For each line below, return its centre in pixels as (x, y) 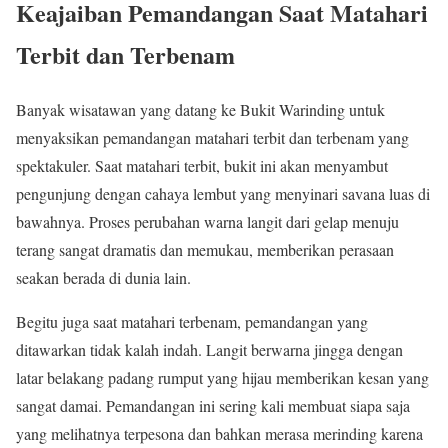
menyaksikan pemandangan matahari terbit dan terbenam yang (212, 137)
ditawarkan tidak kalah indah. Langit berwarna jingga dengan (209, 349)
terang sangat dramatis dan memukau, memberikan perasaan (205, 249)
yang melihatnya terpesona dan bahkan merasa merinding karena (219, 433)
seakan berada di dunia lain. (103, 277)
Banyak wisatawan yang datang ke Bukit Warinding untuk (200, 109)
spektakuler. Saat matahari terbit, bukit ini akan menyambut (202, 165)
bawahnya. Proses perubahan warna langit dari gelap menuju (207, 221)
